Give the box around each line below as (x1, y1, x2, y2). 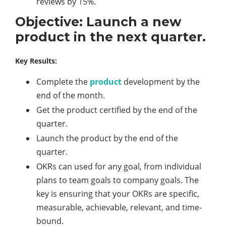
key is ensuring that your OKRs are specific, (36, 188, 199, 200)
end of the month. (36, 90, 105, 101)
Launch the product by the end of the (36, 133, 178, 144)
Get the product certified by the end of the (36, 104, 197, 116)
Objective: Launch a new (15, 14, 181, 30)
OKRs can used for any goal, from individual (36, 161, 201, 173)
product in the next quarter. (15, 29, 206, 45)
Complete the (36, 76, 90, 88)
